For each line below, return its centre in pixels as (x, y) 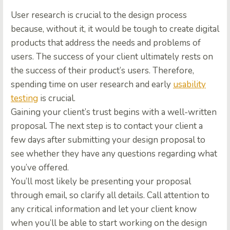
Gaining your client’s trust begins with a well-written (114, 112)
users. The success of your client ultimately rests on (112, 57)
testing (24, 99)
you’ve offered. (40, 168)
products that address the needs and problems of (106, 43)
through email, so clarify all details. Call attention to (110, 196)
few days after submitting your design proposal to (108, 140)
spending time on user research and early (92, 85)
